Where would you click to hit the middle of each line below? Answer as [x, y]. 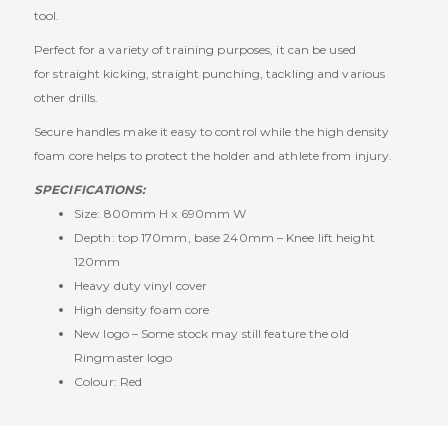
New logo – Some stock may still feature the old [211, 334]
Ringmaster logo [123, 358]
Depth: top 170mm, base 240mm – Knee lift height [224, 238]
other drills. [66, 98]
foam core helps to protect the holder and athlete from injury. [213, 156]
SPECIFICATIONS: [90, 190]
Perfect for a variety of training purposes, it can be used [195, 50]
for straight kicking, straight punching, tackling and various [210, 74]
